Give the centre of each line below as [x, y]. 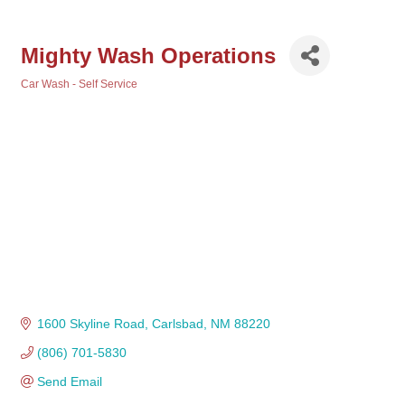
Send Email [69, 382]
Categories [48, 96]
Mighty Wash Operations [148, 55]
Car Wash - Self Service [79, 84]
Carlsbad [177, 324]
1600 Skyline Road [90, 324]
